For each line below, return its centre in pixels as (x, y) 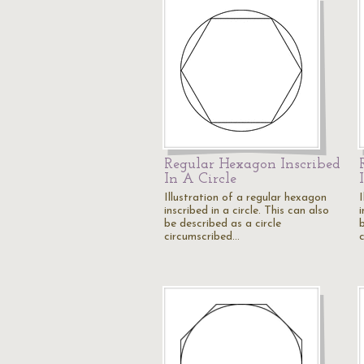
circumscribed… (202, 237)
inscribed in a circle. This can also (247, 211)
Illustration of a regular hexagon (245, 198)
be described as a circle (223, 224)
